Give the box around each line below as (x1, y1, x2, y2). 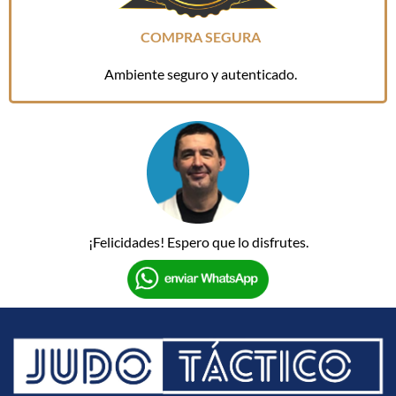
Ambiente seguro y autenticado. (103, 65, 297, 82)
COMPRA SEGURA (140, 27, 261, 45)
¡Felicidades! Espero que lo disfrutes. (88, 232, 308, 250)
